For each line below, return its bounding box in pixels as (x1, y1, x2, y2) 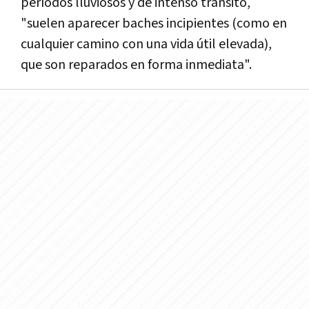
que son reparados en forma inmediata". (21, 55, 252, 74)
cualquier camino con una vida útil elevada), (21, 34, 272, 53)
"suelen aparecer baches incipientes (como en (21, 14, 287, 32)
